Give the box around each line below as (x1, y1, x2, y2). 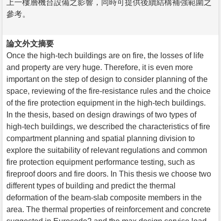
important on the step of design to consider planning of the (6, 74, 208, 83)
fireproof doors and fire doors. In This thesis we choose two (6, 169, 211, 178)
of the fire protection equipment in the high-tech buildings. (6, 98, 206, 107)
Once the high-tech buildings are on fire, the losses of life (6, 51, 204, 60)
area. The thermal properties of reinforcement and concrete (6, 205, 211, 214)
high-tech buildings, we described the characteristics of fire (6, 122, 210, 131)
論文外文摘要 (6, 39, 54, 48)
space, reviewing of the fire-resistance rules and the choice (6, 86, 211, 95)
